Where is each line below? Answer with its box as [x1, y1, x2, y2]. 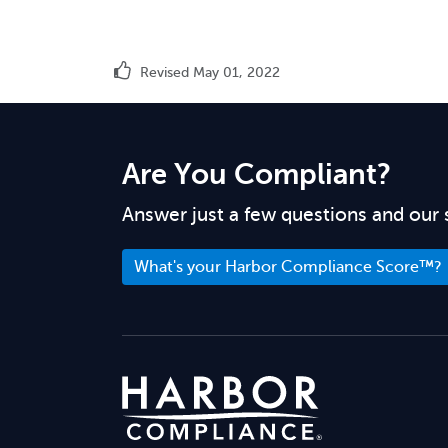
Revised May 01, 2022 [136, 65, 280, 80]
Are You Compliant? [122, 158, 391, 191]
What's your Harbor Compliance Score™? [134, 258, 442, 276]
